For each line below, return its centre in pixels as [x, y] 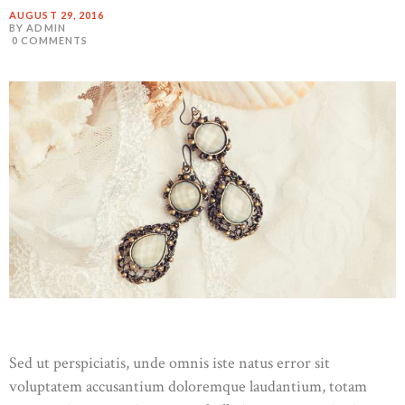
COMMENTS [54, 40]
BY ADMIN [38, 27]
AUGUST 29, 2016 [57, 14]
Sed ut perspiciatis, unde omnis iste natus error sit [170, 363]
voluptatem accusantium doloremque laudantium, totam [188, 386]
